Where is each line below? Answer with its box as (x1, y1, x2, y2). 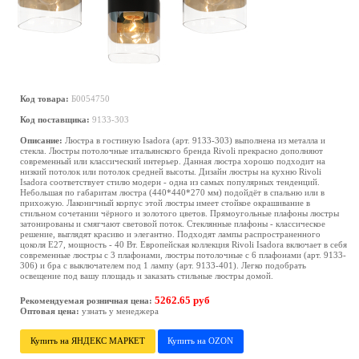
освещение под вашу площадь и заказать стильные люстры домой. (20, 271, 273, 280)
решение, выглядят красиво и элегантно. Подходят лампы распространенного (20, 229, 321, 239)
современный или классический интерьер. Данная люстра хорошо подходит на (20, 156, 325, 166)
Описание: (20, 135, 63, 145)
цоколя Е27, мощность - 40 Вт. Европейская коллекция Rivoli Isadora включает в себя (20, 240, 347, 249)
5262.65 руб (155, 294, 210, 306)
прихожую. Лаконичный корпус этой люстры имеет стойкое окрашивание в (20, 198, 310, 208)
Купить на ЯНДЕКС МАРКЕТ (30, 336, 145, 346)
